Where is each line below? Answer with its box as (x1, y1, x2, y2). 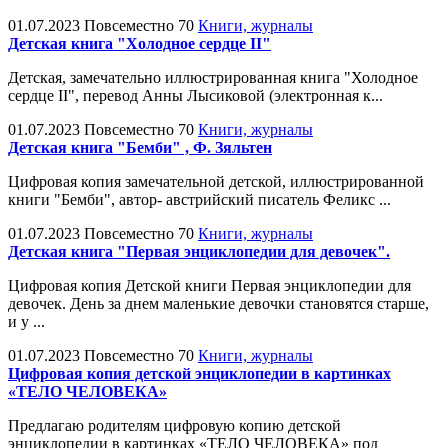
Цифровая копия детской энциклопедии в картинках (8, 364, 391, 382)
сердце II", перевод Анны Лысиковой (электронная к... (8, 86, 383, 104)
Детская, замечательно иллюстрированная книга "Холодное (8, 68, 418, 86)
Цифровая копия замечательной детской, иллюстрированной (8, 172, 424, 190)
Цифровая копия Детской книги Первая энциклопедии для (8, 276, 411, 294)
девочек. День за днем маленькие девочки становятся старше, (8, 294, 429, 312)
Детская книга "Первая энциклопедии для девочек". (8, 242, 390, 260)
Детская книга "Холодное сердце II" (8, 34, 271, 52)
